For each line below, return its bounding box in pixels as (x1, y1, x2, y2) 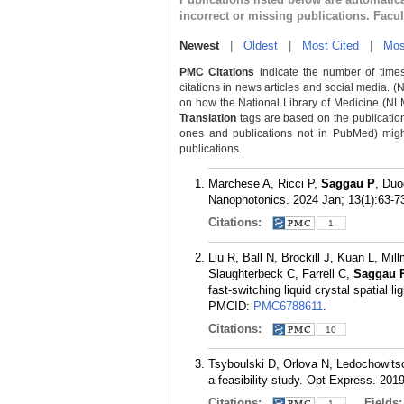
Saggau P (321, 177, 375, 190)
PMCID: (208, 299, 253, 313)
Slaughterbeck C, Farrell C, (208, 267, 353, 280)
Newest (179, 39, 219, 52)
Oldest (243, 39, 278, 52)
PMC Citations (179, 66, 255, 78)
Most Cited (302, 39, 359, 52)
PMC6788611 (253, 299, 323, 313)
